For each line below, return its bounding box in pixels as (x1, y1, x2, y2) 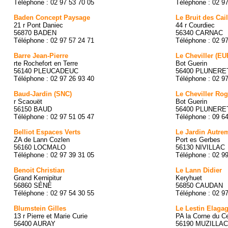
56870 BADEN (14, 29, 56, 37)
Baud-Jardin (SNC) (14, 90, 72, 98)
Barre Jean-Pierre (14, 52, 68, 60)
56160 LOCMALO (14, 144, 66, 151)
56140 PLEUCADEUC (14, 67, 78, 75)
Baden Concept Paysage (14, 14, 90, 21)
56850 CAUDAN (176, 182, 223, 189)
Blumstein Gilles (14, 205, 66, 212)
